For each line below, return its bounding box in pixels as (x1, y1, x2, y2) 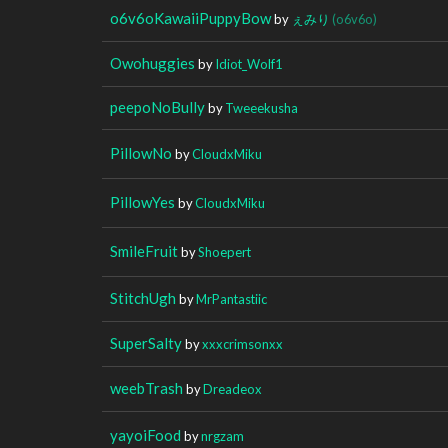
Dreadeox (203, 380, 262, 397)
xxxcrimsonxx (202, 335, 283, 352)
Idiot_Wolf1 (215, 55, 282, 72)
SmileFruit (110, 241, 178, 260)
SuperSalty (110, 333, 182, 352)
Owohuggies (110, 53, 195, 72)
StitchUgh (110, 288, 176, 307)
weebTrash (110, 378, 183, 397)
